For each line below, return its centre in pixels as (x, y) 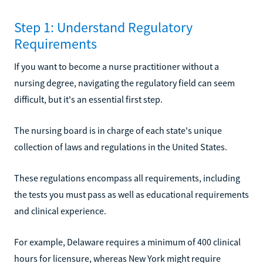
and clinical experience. (60, 210)
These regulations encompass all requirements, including (127, 178)
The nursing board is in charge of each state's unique (118, 130)
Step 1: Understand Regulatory (103, 27)
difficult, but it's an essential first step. (88, 99)
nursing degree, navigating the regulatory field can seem (124, 82)
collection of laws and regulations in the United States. (121, 146)
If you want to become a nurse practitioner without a (117, 66)
